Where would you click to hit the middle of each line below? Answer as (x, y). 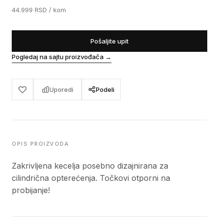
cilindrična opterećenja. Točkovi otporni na (91, 178)
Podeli (105, 89)
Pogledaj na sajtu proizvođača (58, 57)
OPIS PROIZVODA (41, 144)
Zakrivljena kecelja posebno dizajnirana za (90, 166)
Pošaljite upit (109, 41)
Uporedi (61, 89)
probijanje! (31, 190)
